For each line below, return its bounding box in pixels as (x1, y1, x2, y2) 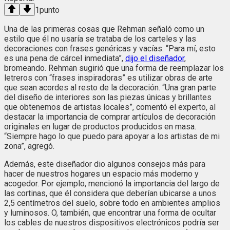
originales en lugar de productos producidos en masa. (4, 122, 196, 132)
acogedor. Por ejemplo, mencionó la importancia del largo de (4, 179, 220, 189)
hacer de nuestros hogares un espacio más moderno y (4, 169, 199, 179)
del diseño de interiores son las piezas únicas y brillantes (4, 92, 212, 103)
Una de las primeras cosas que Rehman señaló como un (4, 24, 204, 34)
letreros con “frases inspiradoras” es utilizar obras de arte (4, 73, 213, 83)
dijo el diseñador (125, 53, 184, 64)
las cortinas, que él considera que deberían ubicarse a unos (4, 188, 216, 199)
